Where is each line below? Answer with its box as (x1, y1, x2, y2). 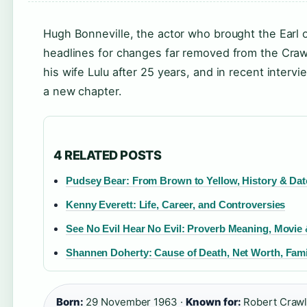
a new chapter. (43, 84, 122, 98)
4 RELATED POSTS (53, 147, 162, 162)
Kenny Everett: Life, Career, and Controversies (66, 199, 286, 210)
